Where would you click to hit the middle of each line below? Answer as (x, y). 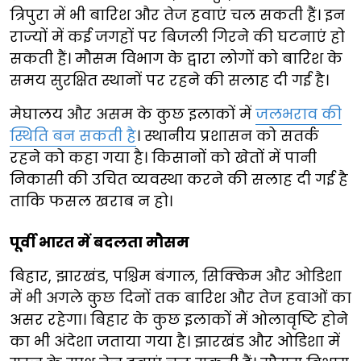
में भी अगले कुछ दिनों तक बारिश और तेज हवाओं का (180, 297)
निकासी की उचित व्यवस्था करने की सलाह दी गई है (179, 179)
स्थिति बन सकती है (73, 135)
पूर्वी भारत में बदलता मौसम (100, 242)
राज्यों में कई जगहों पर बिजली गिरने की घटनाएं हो (177, 36)
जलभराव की (299, 114)
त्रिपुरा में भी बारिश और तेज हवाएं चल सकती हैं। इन (177, 15)
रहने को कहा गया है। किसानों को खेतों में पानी (163, 157)
